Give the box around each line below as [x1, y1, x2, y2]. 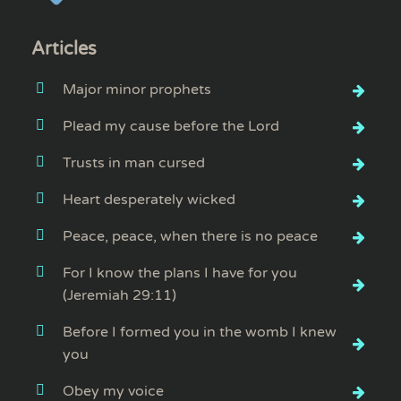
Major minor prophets [63, 81, 211, 98]
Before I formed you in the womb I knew [63, 323, 337, 341]
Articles [31, 38, 97, 60]
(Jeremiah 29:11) [63, 286, 176, 304]
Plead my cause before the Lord [63, 117, 279, 135]
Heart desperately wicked [63, 191, 235, 209]
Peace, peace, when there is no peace [63, 227, 318, 245]
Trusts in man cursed [63, 154, 205, 172]
